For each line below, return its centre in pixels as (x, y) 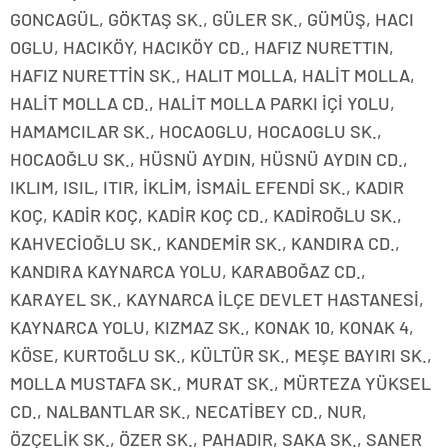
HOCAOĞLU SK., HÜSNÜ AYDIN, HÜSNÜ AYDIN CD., (209, 159)
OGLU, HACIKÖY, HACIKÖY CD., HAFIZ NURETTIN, (202, 47)
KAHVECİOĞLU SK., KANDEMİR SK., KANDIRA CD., (205, 243)
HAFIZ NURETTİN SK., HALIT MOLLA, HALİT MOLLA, (212, 75)
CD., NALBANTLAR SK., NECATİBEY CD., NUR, (188, 411)
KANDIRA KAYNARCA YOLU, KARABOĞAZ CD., (188, 271)
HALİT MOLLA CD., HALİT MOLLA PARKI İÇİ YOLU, (202, 103)
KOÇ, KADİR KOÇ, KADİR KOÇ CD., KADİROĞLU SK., (206, 215)
